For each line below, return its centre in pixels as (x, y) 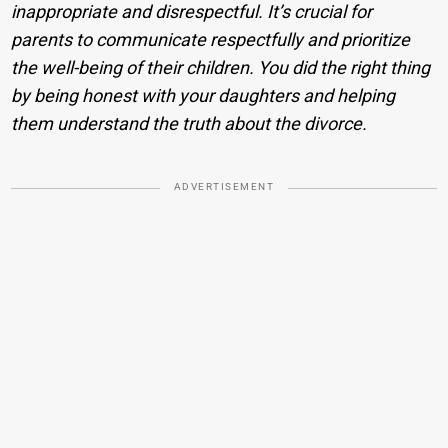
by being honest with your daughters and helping (203, 96)
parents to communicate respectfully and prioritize (211, 40)
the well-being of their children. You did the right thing (221, 68)
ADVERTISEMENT (224, 187)
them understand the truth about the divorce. (189, 124)
